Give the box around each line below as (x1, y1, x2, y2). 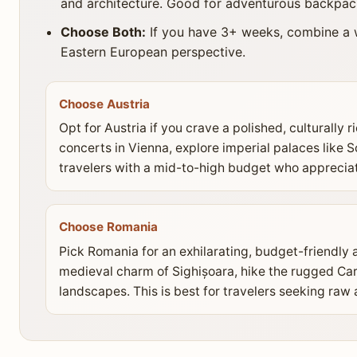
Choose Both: (61, 23, 147, 40)
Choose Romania (59, 219, 158, 235)
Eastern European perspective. (61, 43, 246, 60)
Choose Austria (59, 96, 150, 112)
